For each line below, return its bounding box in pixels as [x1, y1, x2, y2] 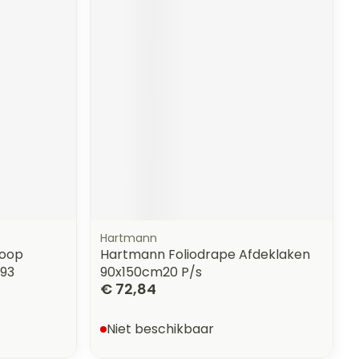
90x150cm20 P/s [100, 262, 203, 281]
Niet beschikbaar [107, 319, 215, 338]
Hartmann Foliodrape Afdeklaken [100, 244, 311, 264]
